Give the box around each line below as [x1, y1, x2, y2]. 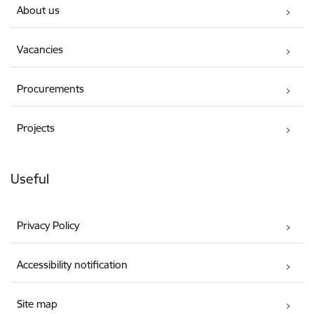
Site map [17, 297, 58, 311]
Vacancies [17, 43, 64, 57]
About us [17, 4, 60, 18]
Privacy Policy [17, 219, 80, 233]
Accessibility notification [17, 258, 128, 272]
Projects [17, 121, 55, 135]
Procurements [17, 82, 85, 96]
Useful [11, 170, 49, 188]
